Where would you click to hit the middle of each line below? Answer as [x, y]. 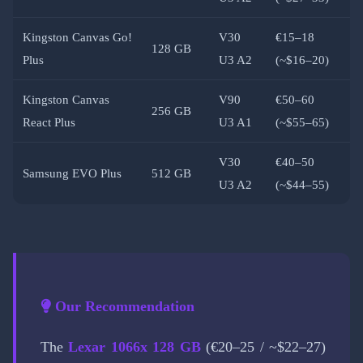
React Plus [49, 122]
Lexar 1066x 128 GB [135, 347]
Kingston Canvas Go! [77, 37]
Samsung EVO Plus [72, 173]
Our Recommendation [123, 306]
